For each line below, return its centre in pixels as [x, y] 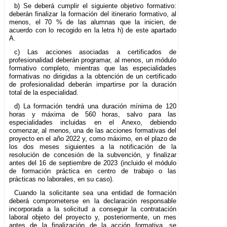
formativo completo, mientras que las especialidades [93, 68]
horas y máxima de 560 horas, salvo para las [93, 114]
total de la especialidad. [44, 92]
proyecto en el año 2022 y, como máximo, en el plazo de [93, 138]
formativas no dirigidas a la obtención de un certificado [93, 76]
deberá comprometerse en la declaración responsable [93, 201]
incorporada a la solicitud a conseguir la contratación [93, 209]
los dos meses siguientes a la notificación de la [93, 146]
